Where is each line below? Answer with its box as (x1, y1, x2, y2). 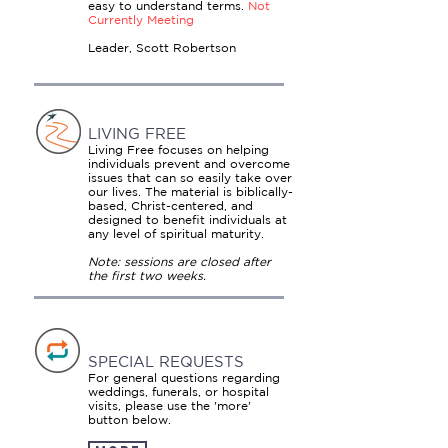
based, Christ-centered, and (88, 199, 253, 212)
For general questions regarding (88, 371, 280, 384)
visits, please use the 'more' (88, 399, 251, 412)
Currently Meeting (88, 13, 194, 26)
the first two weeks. (88, 269, 206, 282)
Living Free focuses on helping (88, 143, 269, 156)
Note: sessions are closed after (88, 255, 271, 268)
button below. (88, 413, 171, 426)
